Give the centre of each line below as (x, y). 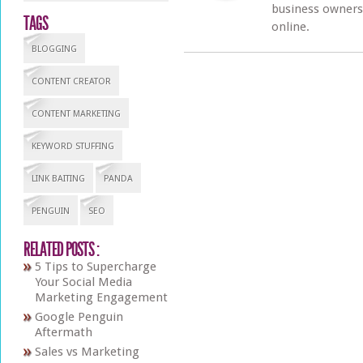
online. (290, 27)
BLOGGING (54, 49)
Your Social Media (83, 282)
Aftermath (63, 332)
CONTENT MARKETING (76, 114)
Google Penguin (79, 317)
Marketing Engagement (101, 297)
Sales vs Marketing (87, 352)
